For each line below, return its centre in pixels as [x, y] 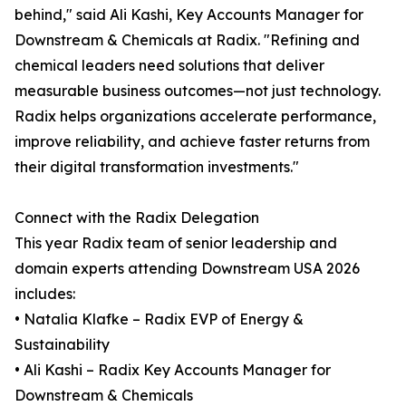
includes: [45, 294]
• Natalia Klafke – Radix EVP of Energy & [159, 319]
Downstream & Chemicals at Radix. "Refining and [187, 40]
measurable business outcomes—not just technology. [198, 91]
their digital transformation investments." [157, 167]
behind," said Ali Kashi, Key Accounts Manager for [189, 15]
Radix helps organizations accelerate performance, [195, 116]
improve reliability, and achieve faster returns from [192, 142]
